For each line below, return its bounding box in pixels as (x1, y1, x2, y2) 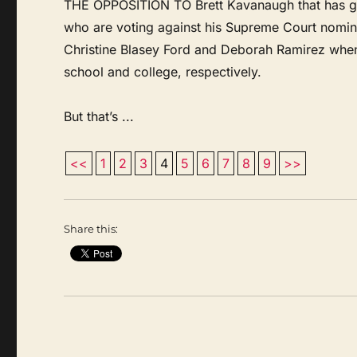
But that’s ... (64, 108, 135, 124)
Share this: (64, 222, 119, 235)
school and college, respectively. (64, 63, 262, 80)
